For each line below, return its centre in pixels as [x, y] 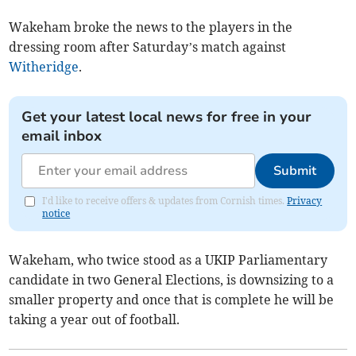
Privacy [305, 200]
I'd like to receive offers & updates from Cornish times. [165, 200]
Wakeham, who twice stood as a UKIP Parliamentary [168, 259]
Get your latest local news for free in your [167, 116]
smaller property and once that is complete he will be [172, 299]
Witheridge [44, 66]
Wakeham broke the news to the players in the [151, 27]
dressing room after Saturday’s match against [148, 46]
